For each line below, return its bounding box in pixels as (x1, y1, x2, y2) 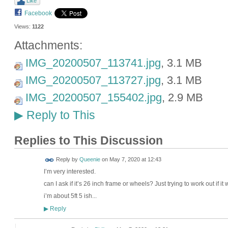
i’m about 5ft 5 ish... (43, 192, 97, 200)
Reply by (54, 156, 79, 163)
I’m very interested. (43, 168, 96, 176)
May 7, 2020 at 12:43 (109, 156, 161, 163)
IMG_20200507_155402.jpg (25, 91, 162, 104)
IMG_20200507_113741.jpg (25, 56, 161, 70)
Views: (14, 23, 31, 30)
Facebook (24, 9, 52, 17)
